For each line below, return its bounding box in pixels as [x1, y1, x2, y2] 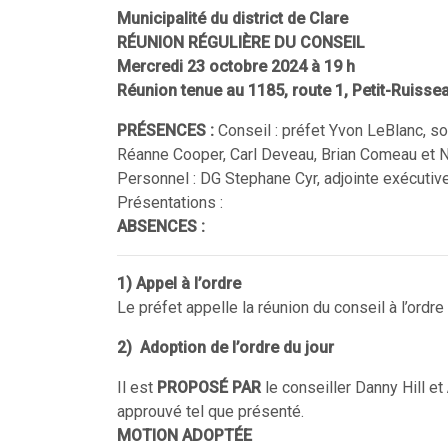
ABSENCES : [117, 217, 205, 236]
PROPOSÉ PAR [153, 378, 265, 397]
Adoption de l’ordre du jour [140, 338, 334, 357]
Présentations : [117, 193, 223, 212]
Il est [117, 378, 153, 397]
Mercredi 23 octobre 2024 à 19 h [117, 57, 355, 76]
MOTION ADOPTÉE [117, 426, 252, 445]
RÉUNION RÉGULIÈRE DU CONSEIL [117, 33, 365, 52]
